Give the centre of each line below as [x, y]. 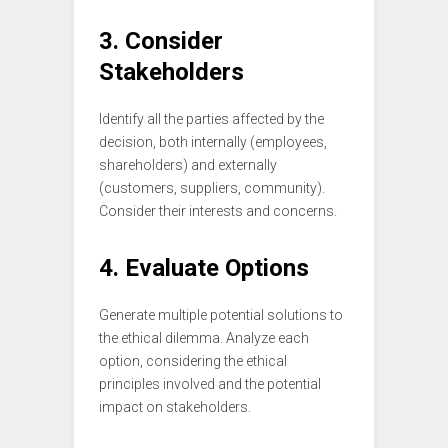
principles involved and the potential [210, 384]
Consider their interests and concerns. [218, 211]
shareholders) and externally [188, 165]
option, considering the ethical [193, 361]
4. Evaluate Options [204, 268]
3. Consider [161, 41]
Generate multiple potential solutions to [221, 315]
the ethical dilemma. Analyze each [204, 338]
